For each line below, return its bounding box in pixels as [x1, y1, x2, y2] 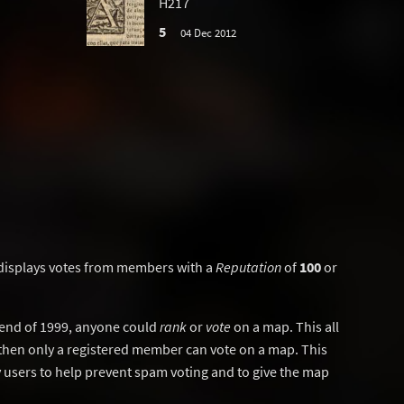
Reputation [216, 258, 281, 276]
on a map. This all [231, 317, 339, 335]
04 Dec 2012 [179, 25, 236, 40]
